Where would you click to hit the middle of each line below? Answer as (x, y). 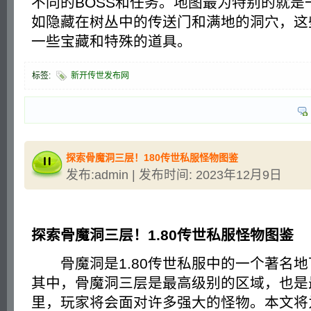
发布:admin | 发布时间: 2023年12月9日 (174, 175)
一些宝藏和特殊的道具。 (111, 41)
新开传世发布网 (100, 75)
